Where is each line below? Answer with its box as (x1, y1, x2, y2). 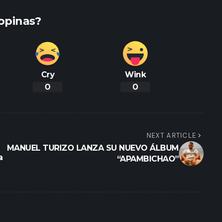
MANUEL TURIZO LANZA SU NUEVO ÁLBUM (6, 143, 179, 153)
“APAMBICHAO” (116, 154, 179, 164)
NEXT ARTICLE (146, 131, 197, 140)
